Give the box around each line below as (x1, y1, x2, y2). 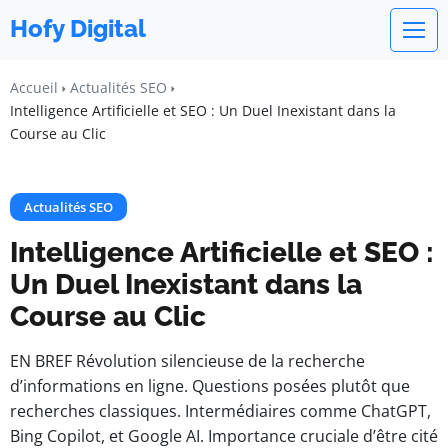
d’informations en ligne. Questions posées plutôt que (10, 375, 410, 397)
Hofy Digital (10, 14, 146, 43)
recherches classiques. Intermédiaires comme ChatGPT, (10, 400, 431, 422)
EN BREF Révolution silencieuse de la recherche (10, 350, 365, 372)
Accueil (10, 78, 58, 97)
